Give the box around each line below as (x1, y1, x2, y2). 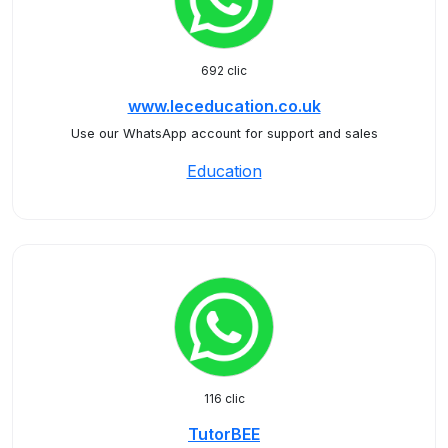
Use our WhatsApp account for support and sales (70, 126, 378, 141)
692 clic (201, 63, 247, 78)
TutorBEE (188, 424, 260, 444)
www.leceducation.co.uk (127, 96, 321, 116)
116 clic (203, 391, 245, 406)
